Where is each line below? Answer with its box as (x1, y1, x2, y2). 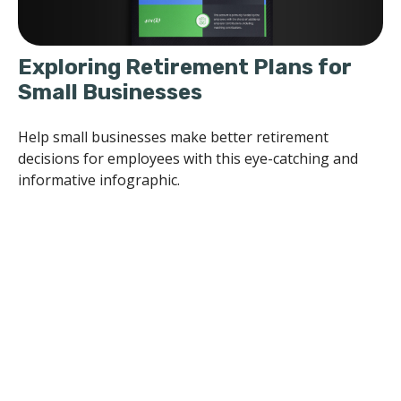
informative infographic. (18, 169, 180, 190)
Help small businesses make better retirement (18, 126, 328, 147)
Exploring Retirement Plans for (18, 54, 352, 80)
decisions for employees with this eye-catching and (18, 148, 358, 168)
